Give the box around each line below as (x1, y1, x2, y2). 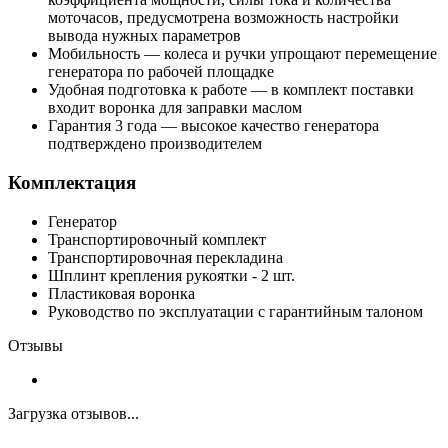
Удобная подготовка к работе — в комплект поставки (48, 81, 414, 99)
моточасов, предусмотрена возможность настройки (48, 9, 399, 27)
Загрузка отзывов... (8, 404, 139, 422)
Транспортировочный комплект (48, 230, 266, 248)
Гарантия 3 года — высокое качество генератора (48, 117, 379, 135)
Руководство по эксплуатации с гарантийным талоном (48, 302, 423, 320)
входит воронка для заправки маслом (48, 99, 302, 117)
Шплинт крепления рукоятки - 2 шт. (48, 266, 295, 284)
